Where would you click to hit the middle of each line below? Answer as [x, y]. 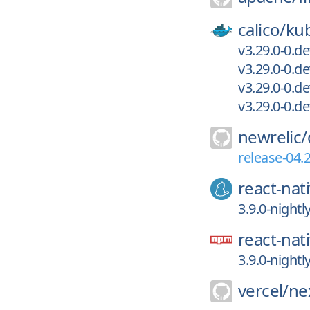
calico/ [262, 29]
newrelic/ [273, 137]
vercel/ [263, 290]
